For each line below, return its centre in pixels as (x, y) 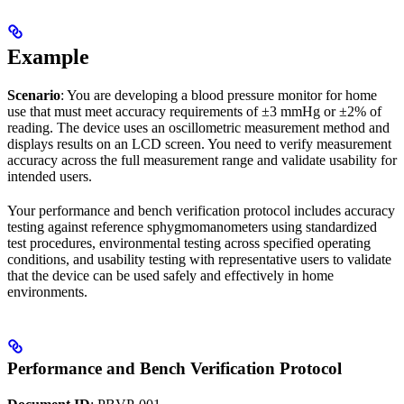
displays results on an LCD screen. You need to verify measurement (199, 143)
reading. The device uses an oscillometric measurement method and (198, 127)
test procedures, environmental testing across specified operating (189, 243)
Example (48, 56)
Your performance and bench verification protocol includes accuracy (201, 210)
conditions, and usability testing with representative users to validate (199, 259)
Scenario (34, 95)
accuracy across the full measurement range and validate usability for (202, 160)
